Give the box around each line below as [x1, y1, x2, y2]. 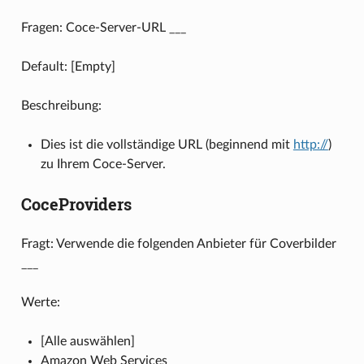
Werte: [20, 295, 60, 309]
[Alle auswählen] [40, 334, 135, 348]
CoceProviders [20, 193, 132, 214]
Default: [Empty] [20, 59, 115, 73]
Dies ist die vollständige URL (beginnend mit [40, 137, 293, 151]
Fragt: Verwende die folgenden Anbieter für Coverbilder [20, 236, 336, 250]
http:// [292, 137, 328, 151]
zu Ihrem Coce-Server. [40, 157, 166, 171]
